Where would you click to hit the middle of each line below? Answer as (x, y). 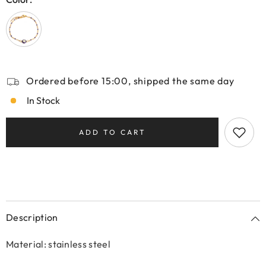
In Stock (43, 100)
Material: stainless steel (58, 244)
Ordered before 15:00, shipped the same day (130, 81)
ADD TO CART (112, 132)
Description (32, 217)
